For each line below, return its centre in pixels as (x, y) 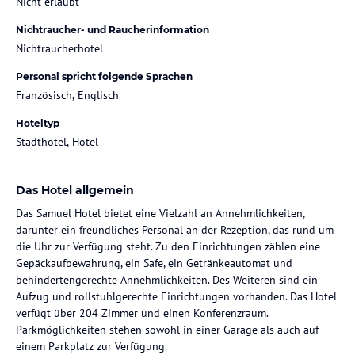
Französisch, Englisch (67, 95)
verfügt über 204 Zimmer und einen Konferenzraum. (142, 313)
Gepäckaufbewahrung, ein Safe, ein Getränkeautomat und (154, 263)
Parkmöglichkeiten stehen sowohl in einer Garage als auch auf (167, 329)
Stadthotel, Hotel (57, 141)
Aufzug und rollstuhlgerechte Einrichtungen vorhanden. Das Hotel (176, 296)
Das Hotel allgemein (75, 190)
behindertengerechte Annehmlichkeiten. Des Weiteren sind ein (167, 279)
